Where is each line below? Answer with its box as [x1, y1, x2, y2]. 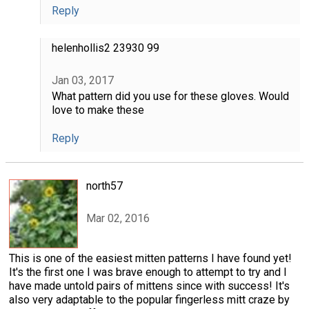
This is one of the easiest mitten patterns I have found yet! [9, 252, 292, 266]
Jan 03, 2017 [51, 73, 114, 87]
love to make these [51, 103, 144, 117]
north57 [86, 179, 123, 193]
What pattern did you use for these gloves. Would [51, 90, 289, 103]
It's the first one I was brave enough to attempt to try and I [9, 266, 287, 279]
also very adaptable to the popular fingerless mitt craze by [9, 293, 290, 307]
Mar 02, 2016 [86, 211, 150, 225]
